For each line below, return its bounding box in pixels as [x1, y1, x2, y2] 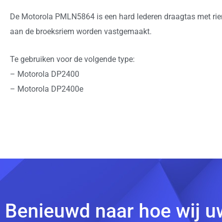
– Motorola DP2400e [10, 84, 83, 94]
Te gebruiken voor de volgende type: [10, 54, 135, 64]
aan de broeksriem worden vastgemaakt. [10, 27, 152, 37]
